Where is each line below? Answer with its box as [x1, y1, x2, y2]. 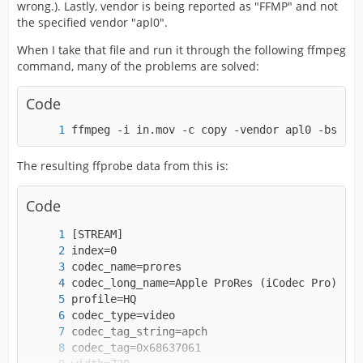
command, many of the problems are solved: [17, 58, 259, 74]
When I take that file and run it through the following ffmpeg [17, 42, 346, 58]
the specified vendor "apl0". [17, 15, 168, 30]
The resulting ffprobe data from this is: [17, 158, 228, 173]
